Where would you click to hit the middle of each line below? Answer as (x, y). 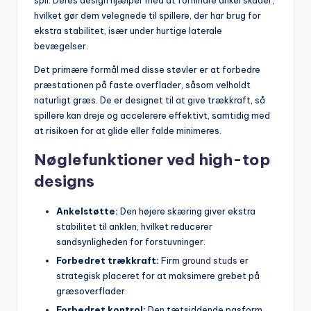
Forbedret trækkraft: (108, 261)
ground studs (210, 261)
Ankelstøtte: (87, 211)
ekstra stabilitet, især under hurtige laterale (128, 31)
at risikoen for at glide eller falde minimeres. (128, 131)
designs (64, 182)
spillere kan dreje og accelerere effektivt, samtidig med (152, 116)
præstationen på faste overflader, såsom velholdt (142, 85)
